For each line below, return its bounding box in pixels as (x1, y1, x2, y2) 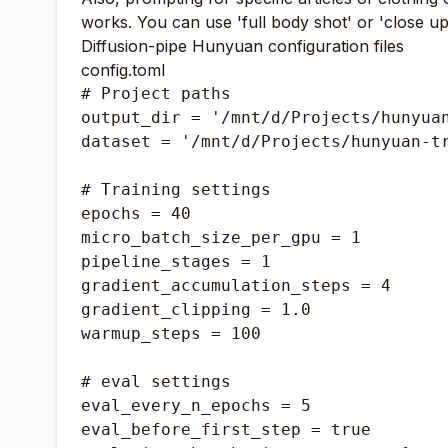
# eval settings (81, 372, 231, 391)
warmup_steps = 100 (81, 324, 261, 343)
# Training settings (81, 180, 271, 199)
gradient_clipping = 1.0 (81, 300, 311, 319)
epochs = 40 (81, 204, 191, 223)
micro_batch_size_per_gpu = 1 (81, 228, 361, 247)
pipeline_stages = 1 (81, 252, 271, 271)
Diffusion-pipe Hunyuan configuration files (81, 36, 404, 56)
